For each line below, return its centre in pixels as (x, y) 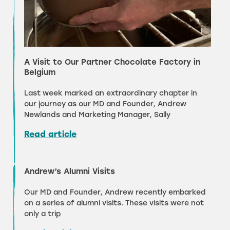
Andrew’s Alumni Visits (70, 172)
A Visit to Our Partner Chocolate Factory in (112, 62)
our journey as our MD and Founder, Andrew (105, 104)
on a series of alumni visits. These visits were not (114, 203)
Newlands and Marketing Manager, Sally (97, 115)
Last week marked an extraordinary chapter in (111, 93)
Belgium (40, 73)
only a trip (42, 214)
